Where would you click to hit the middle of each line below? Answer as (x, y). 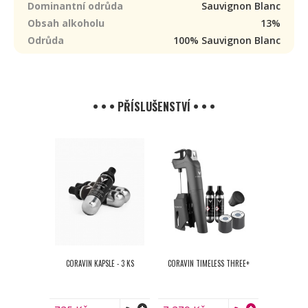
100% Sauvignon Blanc (227, 40)
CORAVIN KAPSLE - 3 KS (100, 263)
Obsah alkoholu (66, 23)
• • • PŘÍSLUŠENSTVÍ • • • (154, 107)
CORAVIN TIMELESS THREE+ (208, 263)
